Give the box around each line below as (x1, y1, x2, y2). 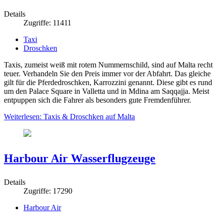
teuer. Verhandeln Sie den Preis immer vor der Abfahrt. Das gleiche (4, 69, 211, 78)
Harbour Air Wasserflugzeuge (4, 152, 155, 165)
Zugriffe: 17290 (23, 186, 72, 195)
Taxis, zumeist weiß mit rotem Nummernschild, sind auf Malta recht (4, 60, 213, 69)
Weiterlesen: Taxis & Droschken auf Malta (4, 112, 135, 121)
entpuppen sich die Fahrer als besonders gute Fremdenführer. (4, 95, 191, 104)
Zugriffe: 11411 (23, 18, 71, 27)
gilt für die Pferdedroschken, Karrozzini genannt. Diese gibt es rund (4, 78, 212, 87)
